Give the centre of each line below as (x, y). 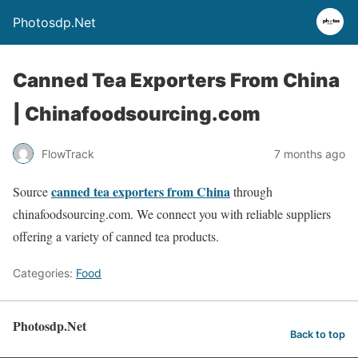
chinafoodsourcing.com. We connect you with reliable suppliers (172, 214)
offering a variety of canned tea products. (116, 236)
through (251, 191)
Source (32, 191)
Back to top (318, 334)
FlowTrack (68, 153)
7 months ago (310, 153)
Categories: (44, 273)
